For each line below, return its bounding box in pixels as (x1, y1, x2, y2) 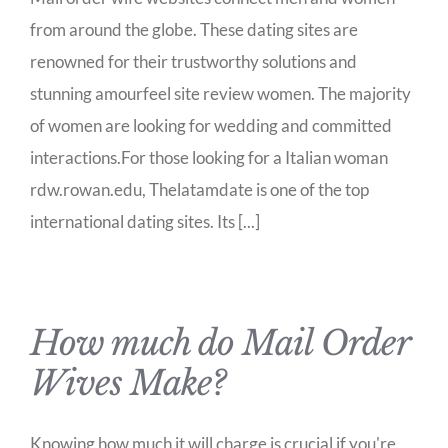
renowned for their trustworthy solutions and (30, 51, 357, 72)
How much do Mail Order (30, 322, 410, 364)
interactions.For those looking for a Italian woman (30, 147, 388, 168)
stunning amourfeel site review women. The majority (30, 83, 411, 104)
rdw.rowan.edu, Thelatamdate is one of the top (30, 179, 369, 200)
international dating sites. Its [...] (30, 211, 260, 232)
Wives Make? (30, 362, 226, 404)
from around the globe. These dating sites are (30, 19, 358, 40)
